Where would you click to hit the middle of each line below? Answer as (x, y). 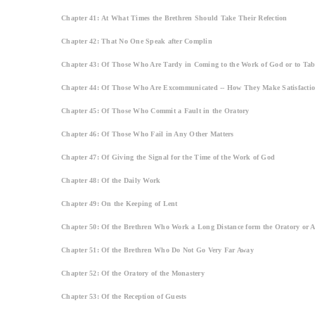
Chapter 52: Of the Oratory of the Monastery (133, 273)
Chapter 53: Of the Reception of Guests (124, 296)
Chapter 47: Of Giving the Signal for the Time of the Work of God (168, 157)
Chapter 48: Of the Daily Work (111, 180)
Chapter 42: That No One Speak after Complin (137, 41)
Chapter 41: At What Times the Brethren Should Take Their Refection (174, 18)
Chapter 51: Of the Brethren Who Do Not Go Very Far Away (157, 250)
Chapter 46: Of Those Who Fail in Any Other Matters (148, 134)
